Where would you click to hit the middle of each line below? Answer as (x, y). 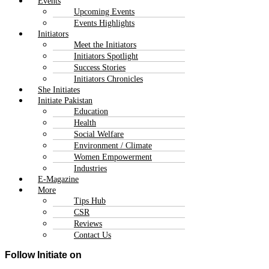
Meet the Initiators (105, 44)
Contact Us (92, 235)
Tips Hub (90, 201)
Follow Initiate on (43, 255)
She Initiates (59, 89)
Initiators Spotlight (106, 56)
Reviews (88, 223)
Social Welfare (99, 134)
